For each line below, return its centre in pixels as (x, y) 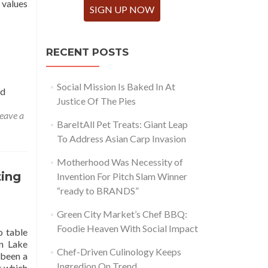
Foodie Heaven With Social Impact (127, 228)
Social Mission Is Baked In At (116, 86)
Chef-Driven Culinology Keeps (119, 252)
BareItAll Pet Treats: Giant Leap (122, 124)
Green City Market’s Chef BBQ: (122, 214)
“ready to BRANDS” (98, 191)
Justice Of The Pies (96, 101)
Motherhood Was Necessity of (120, 162)
